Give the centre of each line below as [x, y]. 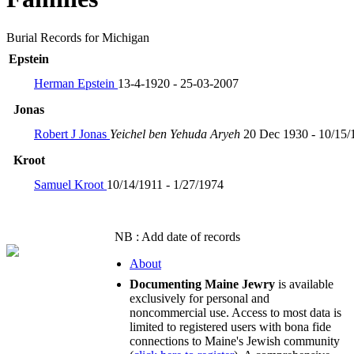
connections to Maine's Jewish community [235, 341]
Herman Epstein [76, 83]
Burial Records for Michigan [78, 37]
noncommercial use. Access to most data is [235, 312]
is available [304, 284]
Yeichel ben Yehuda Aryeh [177, 134]
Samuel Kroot [70, 184]
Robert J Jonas [72, 134]
